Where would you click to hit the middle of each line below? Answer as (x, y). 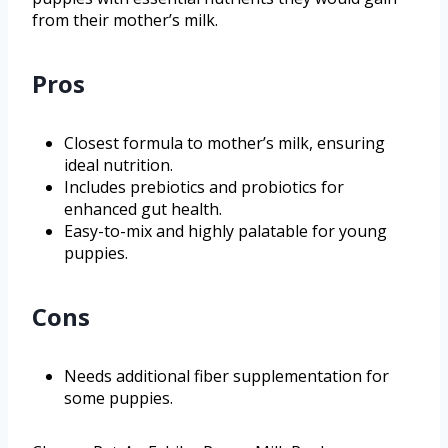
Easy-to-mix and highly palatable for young (225, 230)
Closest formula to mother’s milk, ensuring (224, 142)
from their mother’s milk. (125, 19)
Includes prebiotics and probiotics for (204, 186)
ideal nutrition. (118, 164)
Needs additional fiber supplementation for (226, 375)
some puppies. (118, 397)
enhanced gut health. (143, 208)
